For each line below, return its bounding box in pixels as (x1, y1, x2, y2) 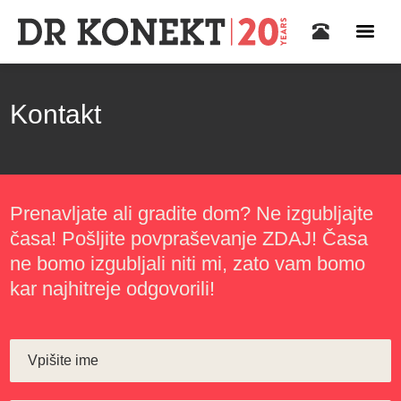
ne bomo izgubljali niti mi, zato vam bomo (10, 252, 366, 275)
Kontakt (10, 99, 102, 129)
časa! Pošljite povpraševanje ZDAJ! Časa (10, 227, 369, 250)
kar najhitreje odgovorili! (10, 277, 216, 300)
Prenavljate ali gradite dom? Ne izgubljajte (10, 202, 374, 225)
